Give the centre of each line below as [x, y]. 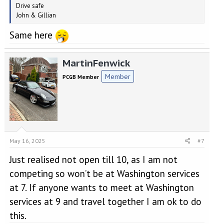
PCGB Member [80, 77]
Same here [32, 35]
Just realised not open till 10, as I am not [93, 159]
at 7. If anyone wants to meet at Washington [101, 187]
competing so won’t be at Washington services [104, 173]
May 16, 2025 [27, 140]
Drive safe [30, 5]
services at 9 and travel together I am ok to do [105, 201]
